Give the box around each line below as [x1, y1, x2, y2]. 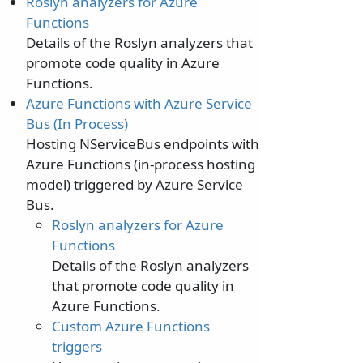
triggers [52, 337, 102, 357]
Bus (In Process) [26, 114, 128, 134]
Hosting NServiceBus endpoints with [26, 135, 259, 154]
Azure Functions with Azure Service [26, 94, 252, 113]
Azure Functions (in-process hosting [26, 155, 255, 174]
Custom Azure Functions [52, 317, 210, 336]
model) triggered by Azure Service [26, 175, 243, 194]
